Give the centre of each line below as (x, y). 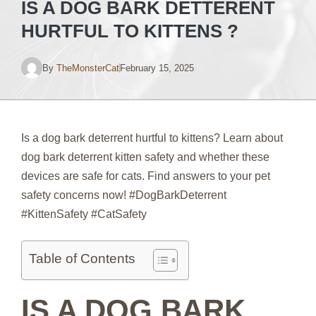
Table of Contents (82, 259)
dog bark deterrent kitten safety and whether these (145, 157)
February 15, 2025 (157, 68)
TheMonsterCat (88, 68)
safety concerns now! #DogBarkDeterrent (124, 195)
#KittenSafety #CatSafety (84, 214)
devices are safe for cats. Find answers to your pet (146, 176)
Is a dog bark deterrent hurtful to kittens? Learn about (152, 138)
